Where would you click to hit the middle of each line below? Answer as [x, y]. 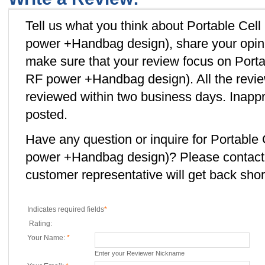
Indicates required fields [66, 209]
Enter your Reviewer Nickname [140, 253]
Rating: [41, 224]
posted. [46, 114]
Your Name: [47, 238]
